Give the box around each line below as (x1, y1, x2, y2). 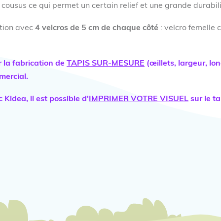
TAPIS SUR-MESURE (67, 59, 145, 68)
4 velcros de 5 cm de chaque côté (33, 24, 160, 32)
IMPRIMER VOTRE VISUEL (89, 95, 188, 103)
